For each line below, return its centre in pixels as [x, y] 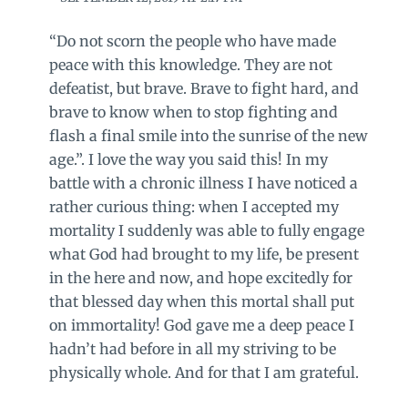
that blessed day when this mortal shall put [201, 301]
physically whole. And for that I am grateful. [204, 372]
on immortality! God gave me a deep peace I [201, 325]
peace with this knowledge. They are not [190, 64]
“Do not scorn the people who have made [192, 41]
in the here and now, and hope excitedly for [200, 277]
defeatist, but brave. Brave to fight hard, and [204, 88]
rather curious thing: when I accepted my [194, 206]
